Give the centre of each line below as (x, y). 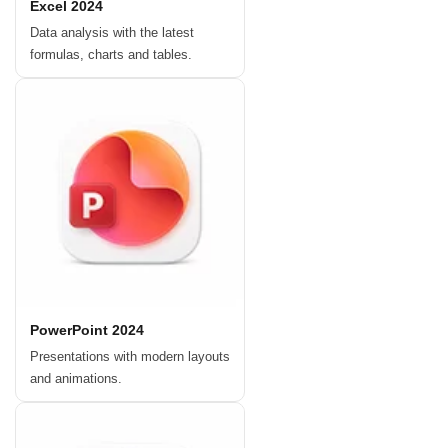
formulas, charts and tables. (111, 55)
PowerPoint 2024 (87, 330)
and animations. (76, 379)
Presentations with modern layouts (130, 357)
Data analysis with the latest (112, 33)
